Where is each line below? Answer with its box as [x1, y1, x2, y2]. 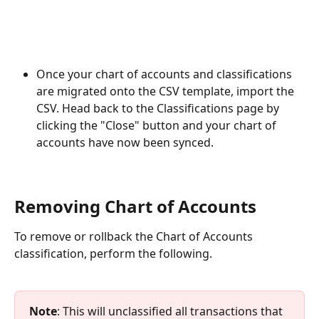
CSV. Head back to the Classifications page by [36, 100, 282, 117]
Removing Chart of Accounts [14, 194, 261, 219]
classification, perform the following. [14, 246, 212, 262]
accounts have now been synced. [36, 135, 214, 151]
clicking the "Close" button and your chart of [36, 117, 279, 134]
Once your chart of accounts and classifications [36, 66, 295, 83]
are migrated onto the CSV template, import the [36, 83, 297, 100]
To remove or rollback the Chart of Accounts [14, 229, 256, 245]
